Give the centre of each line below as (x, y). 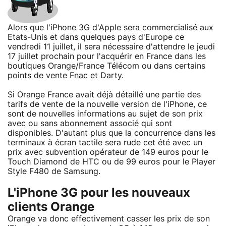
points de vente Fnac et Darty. (66, 75)
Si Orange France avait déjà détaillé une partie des (104, 95)
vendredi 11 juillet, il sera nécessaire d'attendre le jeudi (111, 47)
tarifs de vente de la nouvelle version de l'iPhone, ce (107, 104)
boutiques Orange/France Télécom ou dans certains (106, 66)
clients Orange (51, 207)
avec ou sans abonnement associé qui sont (90, 123)
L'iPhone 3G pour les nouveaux (99, 193)
